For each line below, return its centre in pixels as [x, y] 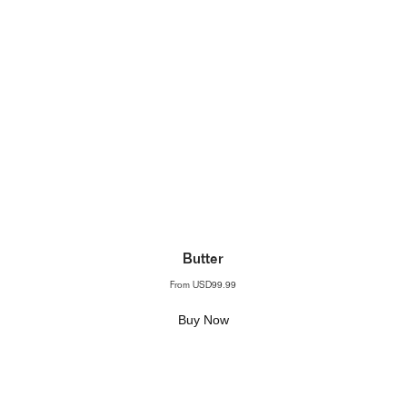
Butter [203, 261]
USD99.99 [215, 286]
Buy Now [203, 320]
